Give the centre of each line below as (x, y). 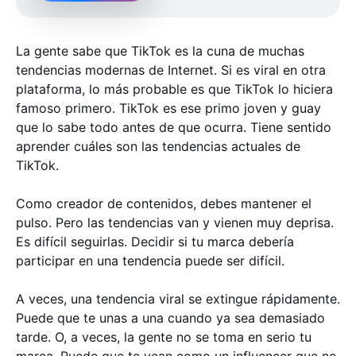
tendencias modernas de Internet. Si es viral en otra (171, 70)
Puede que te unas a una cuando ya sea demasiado (170, 318)
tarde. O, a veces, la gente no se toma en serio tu (164, 337)
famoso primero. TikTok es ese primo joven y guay (168, 108)
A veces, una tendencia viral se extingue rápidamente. (178, 299)
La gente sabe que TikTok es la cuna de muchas (160, 51)
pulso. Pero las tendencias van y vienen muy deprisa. (175, 222)
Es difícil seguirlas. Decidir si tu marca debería (155, 242)
